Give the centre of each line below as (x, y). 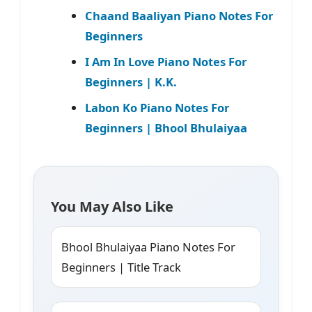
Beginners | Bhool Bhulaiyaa (166, 128)
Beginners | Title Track (121, 267)
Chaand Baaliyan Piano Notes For (179, 16)
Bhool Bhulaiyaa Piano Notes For (148, 247)
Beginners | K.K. (131, 82)
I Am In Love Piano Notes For (165, 62)
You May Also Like (112, 207)
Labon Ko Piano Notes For (157, 108)
